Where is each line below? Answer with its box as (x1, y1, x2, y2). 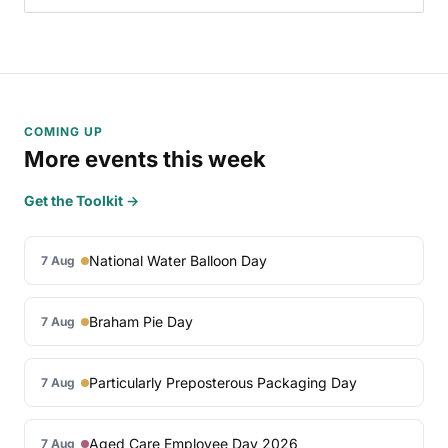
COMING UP (24, 123, 103, 139)
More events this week (24, 145, 266, 172)
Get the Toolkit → (24, 192, 139, 210)
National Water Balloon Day (89, 252, 267, 270)
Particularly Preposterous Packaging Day (89, 374, 357, 392)
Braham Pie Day (89, 313, 193, 331)
